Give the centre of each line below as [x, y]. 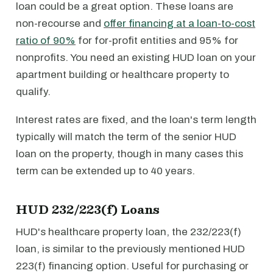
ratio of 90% [46, 41]
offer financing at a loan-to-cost [179, 23]
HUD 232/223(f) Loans [88, 209]
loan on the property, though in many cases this [129, 154]
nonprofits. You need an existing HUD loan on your [136, 58]
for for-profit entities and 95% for [157, 41]
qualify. [33, 92]
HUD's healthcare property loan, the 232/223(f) [129, 232]
